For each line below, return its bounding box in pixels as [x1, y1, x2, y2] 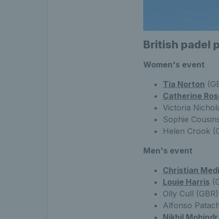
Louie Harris [162, 177, 210, 187]
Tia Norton [162, 79, 205, 89]
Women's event [143, 60, 205, 70]
